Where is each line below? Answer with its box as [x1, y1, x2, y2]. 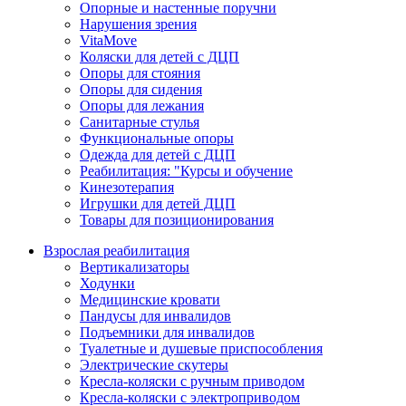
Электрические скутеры [80, 357, 228, 373]
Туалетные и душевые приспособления [80, 341, 323, 357]
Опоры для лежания [80, 98, 204, 114]
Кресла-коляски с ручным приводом [80, 373, 304, 390]
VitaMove [80, 33, 137, 49]
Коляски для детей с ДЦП [80, 49, 239, 65]
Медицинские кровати [80, 292, 220, 308]
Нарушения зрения [80, 16, 197, 33]
